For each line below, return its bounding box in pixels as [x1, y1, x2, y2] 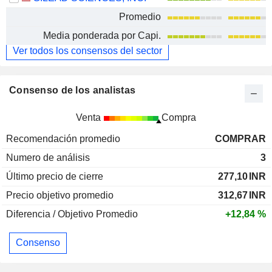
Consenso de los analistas [9, 84, 136, 95]
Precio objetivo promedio [6, 189, 114, 200]
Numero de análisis [6, 152, 90, 163]
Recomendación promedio [6, 133, 120, 144]
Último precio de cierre [6, 171, 103, 182]
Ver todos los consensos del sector [13, 45, 162, 56]
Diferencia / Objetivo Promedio [6, 208, 138, 219]
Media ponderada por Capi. [43, 30, 161, 41]
